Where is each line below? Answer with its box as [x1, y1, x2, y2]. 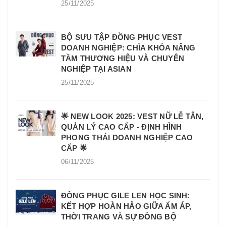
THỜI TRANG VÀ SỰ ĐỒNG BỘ [61, 212, 177, 221]
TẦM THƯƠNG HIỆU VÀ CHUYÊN [61, 53, 185, 63]
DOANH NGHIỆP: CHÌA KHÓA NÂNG [61, 43, 196, 52]
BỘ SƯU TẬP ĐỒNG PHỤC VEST [61, 32, 183, 41]
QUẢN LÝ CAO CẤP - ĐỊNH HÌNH [61, 122, 182, 131]
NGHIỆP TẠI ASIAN [61, 64, 132, 73]
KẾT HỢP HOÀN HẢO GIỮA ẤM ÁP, [61, 201, 192, 210]
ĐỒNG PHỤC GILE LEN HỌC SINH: [61, 191, 190, 200]
